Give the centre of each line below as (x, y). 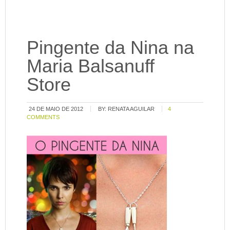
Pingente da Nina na (111, 47)
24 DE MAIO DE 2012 (56, 109)
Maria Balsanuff (91, 66)
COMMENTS (43, 117)
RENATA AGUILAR (131, 109)
